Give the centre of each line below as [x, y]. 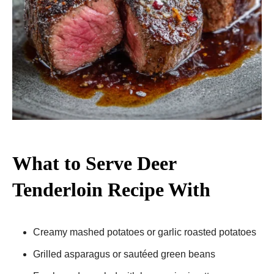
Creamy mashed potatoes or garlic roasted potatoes [145, 232]
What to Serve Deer [94, 163]
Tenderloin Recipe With [111, 189]
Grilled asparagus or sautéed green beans [124, 254]
